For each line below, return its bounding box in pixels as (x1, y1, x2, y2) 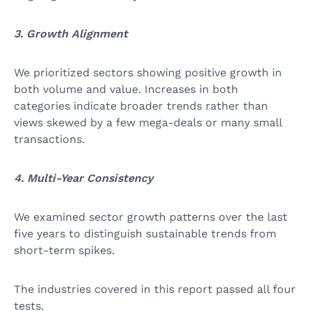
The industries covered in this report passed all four (14, 283, 296, 296)
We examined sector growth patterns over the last (14, 210, 287, 224)
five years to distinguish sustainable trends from (14, 227, 276, 241)
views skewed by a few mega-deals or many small (14, 116, 282, 130)
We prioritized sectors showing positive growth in (14, 66, 282, 80)
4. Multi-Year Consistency (14, 171, 153, 185)
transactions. (14, 133, 85, 146)
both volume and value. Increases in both (14, 83, 238, 96)
